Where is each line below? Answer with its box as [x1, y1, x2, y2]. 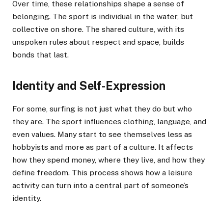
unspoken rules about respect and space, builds [12, 37, 184, 47]
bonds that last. [12, 50, 69, 59]
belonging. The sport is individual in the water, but [12, 11, 193, 21]
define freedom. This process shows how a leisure [12, 168, 192, 178]
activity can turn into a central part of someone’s [12, 181, 189, 191]
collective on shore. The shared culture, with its [12, 24, 184, 34]
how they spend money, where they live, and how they [12, 155, 205, 165]
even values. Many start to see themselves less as [12, 130, 192, 139]
